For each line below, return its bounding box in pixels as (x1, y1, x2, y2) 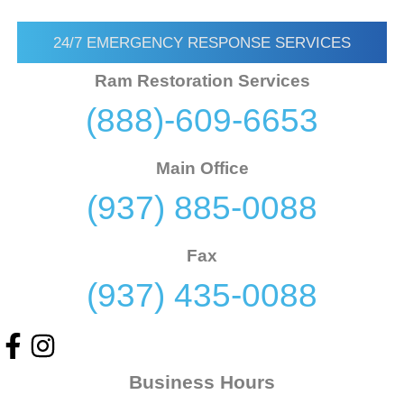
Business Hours (129, 371, 275, 392)
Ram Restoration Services (94, 71, 310, 90)
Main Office (155, 159, 249, 178)
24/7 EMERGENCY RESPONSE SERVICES (53, 34, 351, 51)
